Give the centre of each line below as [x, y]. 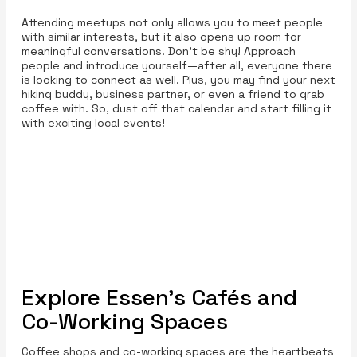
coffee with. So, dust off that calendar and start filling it [176, 108]
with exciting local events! [93, 122]
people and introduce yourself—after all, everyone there [177, 65]
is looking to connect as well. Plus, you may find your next [178, 79]
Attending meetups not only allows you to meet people [172, 22]
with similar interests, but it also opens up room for [161, 36]
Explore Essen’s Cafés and [159, 297]
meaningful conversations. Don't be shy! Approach [158, 51]
